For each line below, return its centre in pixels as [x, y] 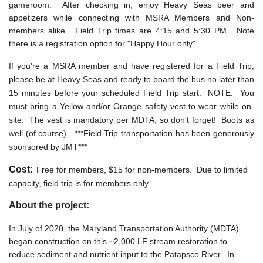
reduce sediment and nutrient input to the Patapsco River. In [122, 254]
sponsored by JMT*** [48, 147]
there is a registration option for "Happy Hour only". [103, 44]
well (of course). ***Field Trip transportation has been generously [131, 134]
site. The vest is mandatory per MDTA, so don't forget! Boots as [131, 120]
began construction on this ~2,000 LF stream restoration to [118, 242]
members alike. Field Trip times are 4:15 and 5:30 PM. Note [131, 31]
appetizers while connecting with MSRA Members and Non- [131, 18]
